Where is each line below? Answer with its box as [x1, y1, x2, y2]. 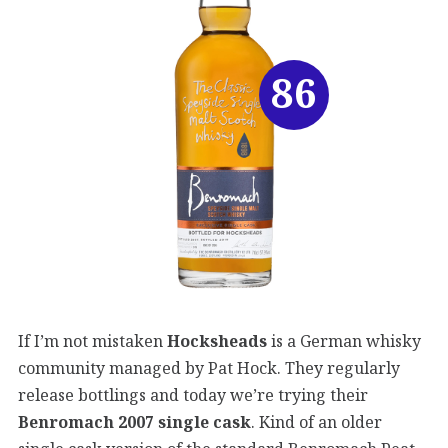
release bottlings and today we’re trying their [18, 384, 368, 407]
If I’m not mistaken [18, 330, 167, 353]
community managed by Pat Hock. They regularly [18, 357, 400, 380]
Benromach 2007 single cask [18, 411, 251, 434]
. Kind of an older [251, 411, 382, 434]
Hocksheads [167, 330, 267, 353]
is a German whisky [267, 330, 421, 353]
